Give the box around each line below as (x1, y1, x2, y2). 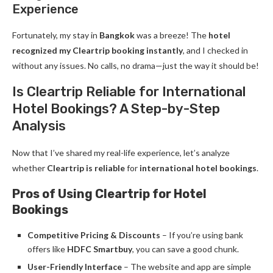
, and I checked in (183, 45, 248, 55)
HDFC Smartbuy (67, 244, 132, 254)
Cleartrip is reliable (47, 163, 125, 173)
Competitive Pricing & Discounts (27, 230, 160, 240)
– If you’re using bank (160, 230, 243, 240)
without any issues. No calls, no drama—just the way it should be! (12, 60, 259, 71)
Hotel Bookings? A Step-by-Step (12, 101, 220, 117)
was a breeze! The (135, 30, 208, 40)
